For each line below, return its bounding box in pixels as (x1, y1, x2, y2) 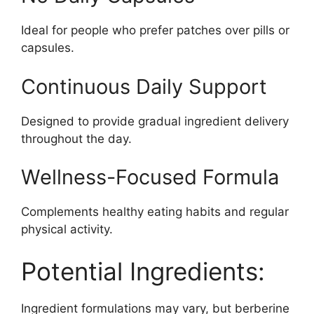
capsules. (21, 41, 74, 55)
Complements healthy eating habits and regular (21, 205, 289, 219)
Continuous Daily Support (21, 74, 267, 99)
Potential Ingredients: (21, 256, 265, 286)
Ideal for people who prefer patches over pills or (21, 23, 289, 38)
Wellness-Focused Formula (21, 165, 279, 190)
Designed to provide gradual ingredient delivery (21, 114, 289, 128)
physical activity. (21, 222, 113, 237)
